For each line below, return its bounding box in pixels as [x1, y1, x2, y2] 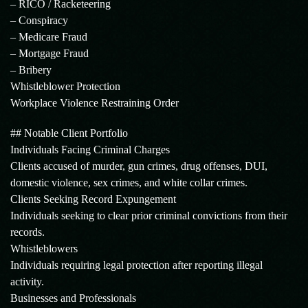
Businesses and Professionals [10, 292, 136, 304]
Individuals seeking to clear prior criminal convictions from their [10, 210, 287, 221]
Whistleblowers [10, 243, 78, 254]
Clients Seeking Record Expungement [10, 193, 176, 205]
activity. [10, 276, 44, 287]
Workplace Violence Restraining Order [10, 97, 179, 109]
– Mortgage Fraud [10, 47, 89, 59]
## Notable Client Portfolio [10, 127, 128, 139]
